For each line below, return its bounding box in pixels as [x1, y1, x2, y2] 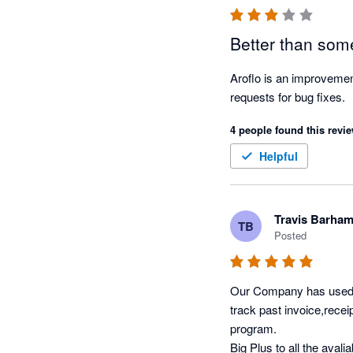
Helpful [259, 148, 298, 165]
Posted [274, 228, 307, 243]
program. [230, 320, 277, 337]
